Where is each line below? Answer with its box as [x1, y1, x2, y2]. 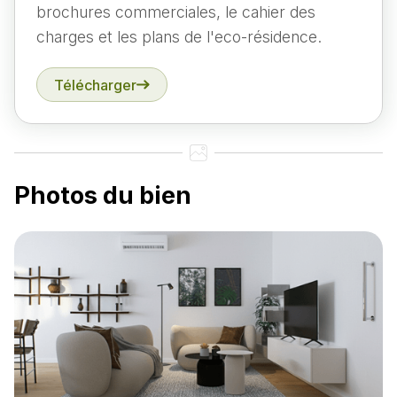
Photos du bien [14, 180, 191, 210]
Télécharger [54, 75, 137, 94]
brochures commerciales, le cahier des [36, 3, 315, 22]
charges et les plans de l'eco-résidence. [36, 27, 322, 47]
